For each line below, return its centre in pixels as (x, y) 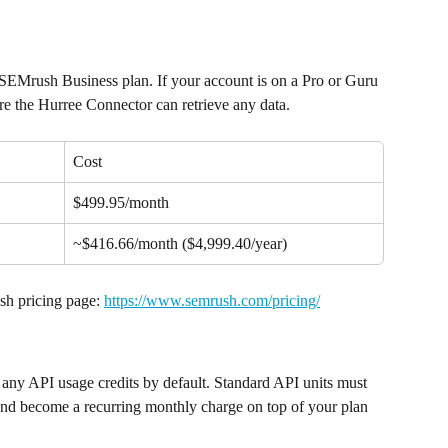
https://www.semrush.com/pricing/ (212, 300)
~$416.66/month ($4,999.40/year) (180, 243)
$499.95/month (121, 202)
